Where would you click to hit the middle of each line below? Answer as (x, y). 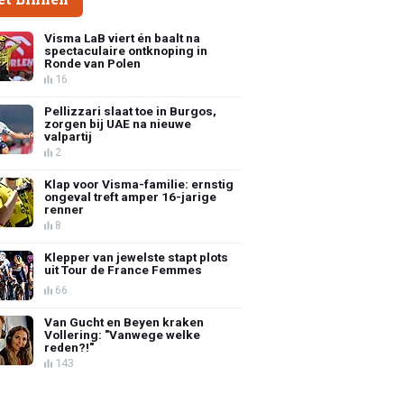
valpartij (69, 136)
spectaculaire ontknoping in (126, 50)
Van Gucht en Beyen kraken (124, 321)
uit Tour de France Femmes (124, 269)
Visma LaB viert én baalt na (123, 37)
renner (64, 209)
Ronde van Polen (93, 63)
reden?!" (69, 347)
